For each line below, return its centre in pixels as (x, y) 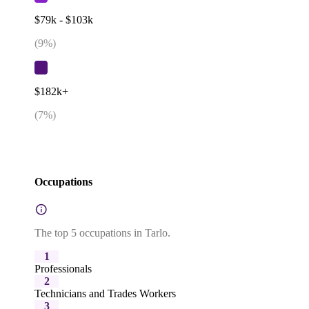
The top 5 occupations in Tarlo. (102, 233)
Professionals (63, 269)
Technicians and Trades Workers (105, 294)
